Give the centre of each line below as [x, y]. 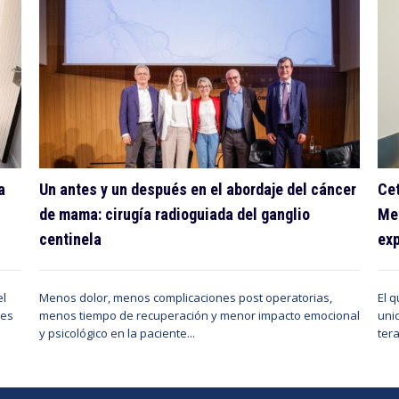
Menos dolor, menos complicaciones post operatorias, [186, 298]
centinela [70, 240]
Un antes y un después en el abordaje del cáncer [198, 190]
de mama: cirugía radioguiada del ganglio [175, 215]
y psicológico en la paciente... [117, 334]
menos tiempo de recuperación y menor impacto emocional [199, 316]
